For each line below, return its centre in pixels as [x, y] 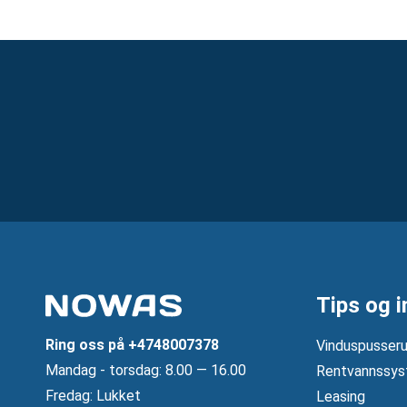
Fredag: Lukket [93, 396]
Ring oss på [87, 345]
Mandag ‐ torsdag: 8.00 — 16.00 [146, 371]
